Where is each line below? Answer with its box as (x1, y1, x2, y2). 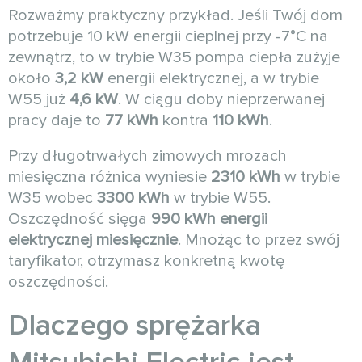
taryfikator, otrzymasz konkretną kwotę (8, 250, 284, 271)
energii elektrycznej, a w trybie (103, 68, 319, 88)
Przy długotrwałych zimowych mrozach (8, 145, 287, 166)
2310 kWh (211, 166, 280, 187)
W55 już (8, 89, 69, 109)
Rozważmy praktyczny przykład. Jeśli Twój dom (8, 5, 343, 25)
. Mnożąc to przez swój (178, 229, 339, 250)
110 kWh (213, 110, 269, 130)
